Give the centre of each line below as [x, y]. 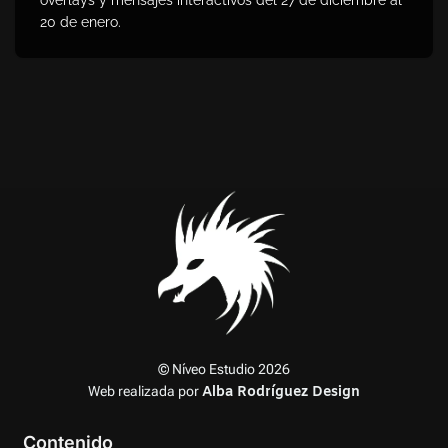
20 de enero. [80, 21]
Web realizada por [145, 391]
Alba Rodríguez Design [281, 392]
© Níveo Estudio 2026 [224, 369]
